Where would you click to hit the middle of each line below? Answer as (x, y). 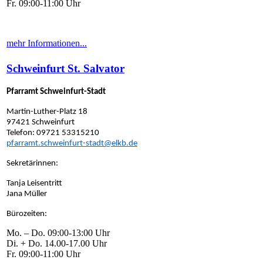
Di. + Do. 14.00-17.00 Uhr (58, 244)
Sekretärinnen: (32, 164)
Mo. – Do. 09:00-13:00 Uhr (58, 233)
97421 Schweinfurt (41, 123)
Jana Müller (27, 194)
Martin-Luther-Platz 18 (47, 112)
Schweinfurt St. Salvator (65, 68)
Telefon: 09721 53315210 (53, 133)
